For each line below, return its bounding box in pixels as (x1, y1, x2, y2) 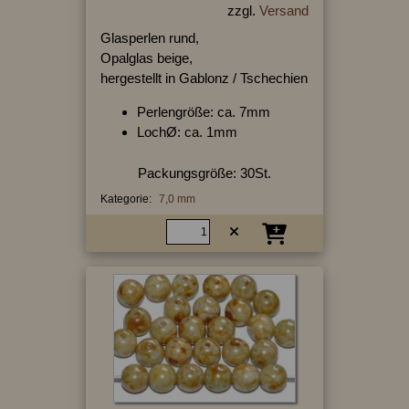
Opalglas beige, (100, 50, 193, 67)
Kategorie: (100, 193, 152, 206)
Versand (258, 3, 309, 19)
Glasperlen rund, (100, 30, 199, 47)
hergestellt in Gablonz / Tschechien (100, 70, 308, 87)
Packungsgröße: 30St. (137, 165, 271, 182)
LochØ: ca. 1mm (136, 124, 237, 141)
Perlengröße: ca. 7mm (136, 104, 270, 121)
